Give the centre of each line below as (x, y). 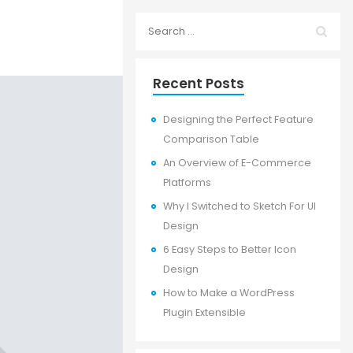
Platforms (187, 182)
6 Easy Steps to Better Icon (230, 249)
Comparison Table (211, 139)
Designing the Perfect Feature (238, 119)
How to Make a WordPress (229, 293)
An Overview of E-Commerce (237, 163)
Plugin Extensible (204, 312)
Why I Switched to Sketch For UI (240, 206)
